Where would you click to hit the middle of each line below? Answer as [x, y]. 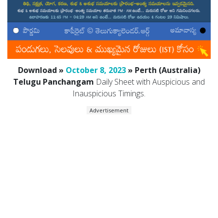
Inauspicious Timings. [109, 94]
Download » [42, 70]
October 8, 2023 [96, 70]
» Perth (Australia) [163, 70]
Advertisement [109, 110]
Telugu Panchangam [54, 82]
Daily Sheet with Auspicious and [149, 82]
